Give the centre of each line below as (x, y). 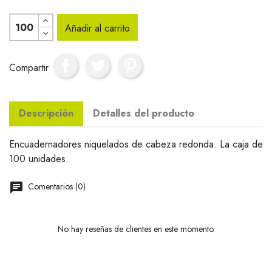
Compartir (29, 67)
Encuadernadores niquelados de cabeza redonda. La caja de (136, 144)
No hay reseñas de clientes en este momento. (136, 229)
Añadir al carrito (98, 29)
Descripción (46, 114)
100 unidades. (39, 159)
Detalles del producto (144, 114)
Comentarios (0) (56, 187)
